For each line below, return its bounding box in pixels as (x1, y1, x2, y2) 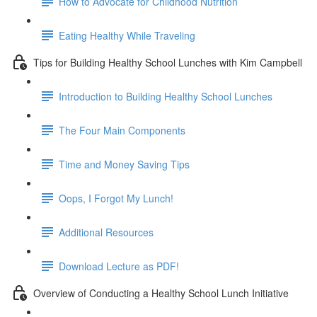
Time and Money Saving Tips (59, 156, 190, 171)
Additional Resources (59, 224, 154, 239)
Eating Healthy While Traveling (59, 28, 195, 42)
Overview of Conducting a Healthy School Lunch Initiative (33, 285, 289, 300)
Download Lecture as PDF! (59, 258, 179, 273)
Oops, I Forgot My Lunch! (59, 190, 173, 205)
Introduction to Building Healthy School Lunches (59, 88, 272, 103)
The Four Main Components (59, 122, 185, 137)
